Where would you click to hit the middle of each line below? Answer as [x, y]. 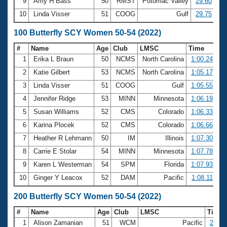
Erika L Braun [53, 59]
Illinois [175, 138]
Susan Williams [56, 111]
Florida [174, 164]
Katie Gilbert [52, 72]
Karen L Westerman [63, 164]
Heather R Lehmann [63, 138]
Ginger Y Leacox [58, 177]
